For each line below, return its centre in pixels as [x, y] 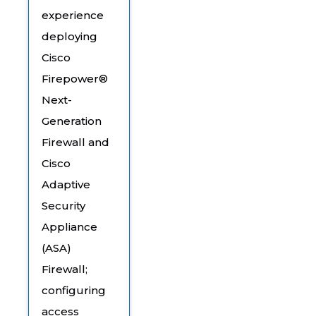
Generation [72, 121]
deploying [69, 36]
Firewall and [75, 142]
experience [73, 15]
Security [63, 205]
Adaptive [66, 184]
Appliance [69, 226]
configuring [74, 290]
